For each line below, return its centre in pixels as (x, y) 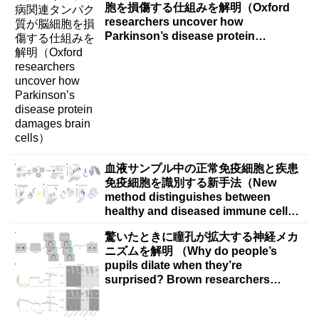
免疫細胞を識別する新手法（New (191, 182)
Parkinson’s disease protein (180, 36)
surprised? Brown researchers (188, 279)
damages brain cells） (165, 51)
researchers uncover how (174, 22)
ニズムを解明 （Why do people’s (191, 251)
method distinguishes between (188, 197)
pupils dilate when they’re (174, 265)
